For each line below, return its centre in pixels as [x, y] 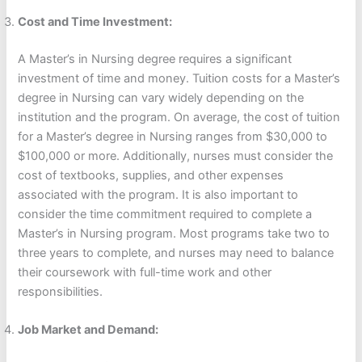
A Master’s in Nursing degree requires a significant [155, 59]
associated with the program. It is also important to [158, 194]
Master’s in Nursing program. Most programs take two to [174, 233]
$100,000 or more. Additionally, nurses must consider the [176, 156]
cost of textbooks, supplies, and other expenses [151, 175]
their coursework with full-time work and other [145, 272]
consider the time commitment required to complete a [165, 214]
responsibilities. [61, 291]
